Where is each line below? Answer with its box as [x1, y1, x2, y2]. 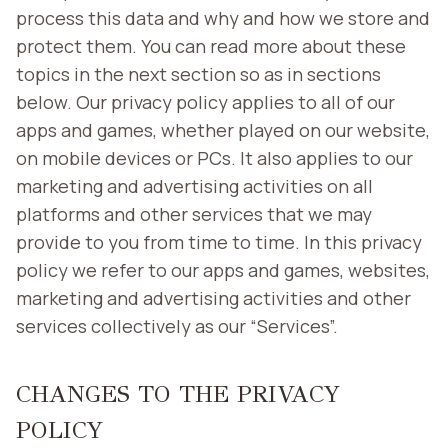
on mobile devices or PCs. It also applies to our [16, 145, 413, 170]
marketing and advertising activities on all [16, 173, 373, 198]
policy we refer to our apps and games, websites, [16, 257, 430, 282]
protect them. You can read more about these [16, 33, 406, 58]
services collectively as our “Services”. [16, 313, 338, 338]
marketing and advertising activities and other [16, 285, 411, 310]
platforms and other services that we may [16, 201, 372, 226]
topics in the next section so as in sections [16, 61, 381, 86]
